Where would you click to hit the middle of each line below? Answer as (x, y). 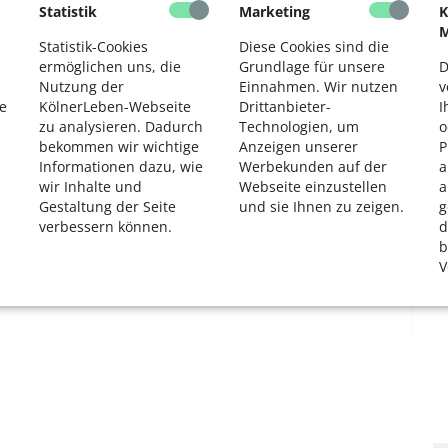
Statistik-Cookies (93, 46)
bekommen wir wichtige (119, 146)
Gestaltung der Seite (107, 206)
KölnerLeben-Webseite (115, 106)
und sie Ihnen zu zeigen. (321, 206)
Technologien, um (299, 126)
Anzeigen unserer (298, 146)
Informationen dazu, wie (121, 166)
